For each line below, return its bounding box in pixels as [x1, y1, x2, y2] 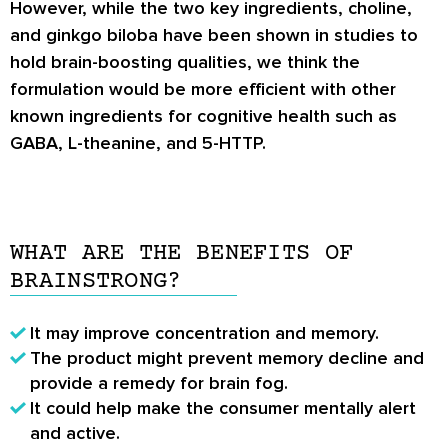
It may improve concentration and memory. [30, 322, 379, 345]
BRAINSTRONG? [10, 268, 182, 296]
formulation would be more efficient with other [10, 78, 396, 101]
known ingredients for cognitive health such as [10, 105, 397, 128]
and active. [30, 422, 120, 445]
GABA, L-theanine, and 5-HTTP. [10, 132, 266, 155]
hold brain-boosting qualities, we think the [10, 51, 360, 74]
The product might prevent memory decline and [30, 347, 424, 370]
